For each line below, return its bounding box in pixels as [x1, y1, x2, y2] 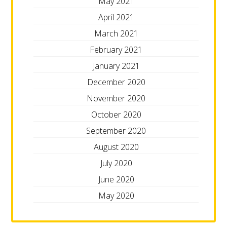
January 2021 [92, 60, 140, 71]
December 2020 [87, 76, 145, 88]
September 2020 [86, 125, 146, 136]
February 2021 [90, 44, 142, 55]
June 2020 [98, 173, 134, 185]
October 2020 [91, 108, 141, 120]
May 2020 [98, 190, 134, 201]
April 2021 [98, 11, 134, 23]
